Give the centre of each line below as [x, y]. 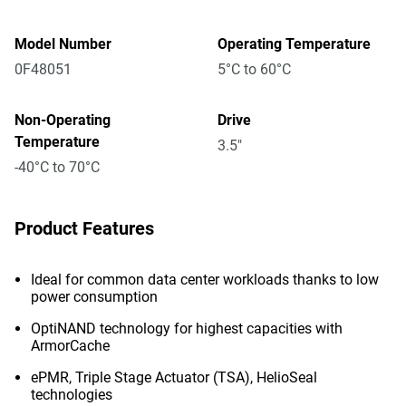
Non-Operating [63, 120]
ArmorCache [70, 346]
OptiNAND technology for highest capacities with [187, 329]
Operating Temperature [294, 44]
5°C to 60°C [254, 69]
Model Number [63, 44]
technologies [72, 395]
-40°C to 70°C [57, 167]
